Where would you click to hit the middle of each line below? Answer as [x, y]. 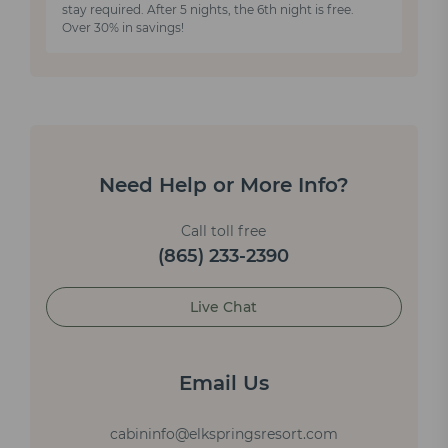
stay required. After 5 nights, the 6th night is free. [208, 10]
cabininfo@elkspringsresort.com [223, 434]
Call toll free [224, 231]
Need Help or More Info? [223, 185]
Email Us [223, 383]
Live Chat [224, 307]
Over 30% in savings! [123, 28]
